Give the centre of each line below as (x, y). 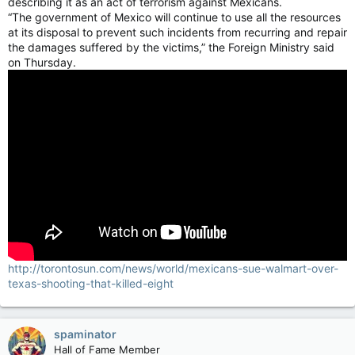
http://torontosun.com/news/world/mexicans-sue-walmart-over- (173, 268)
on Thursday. (42, 62)
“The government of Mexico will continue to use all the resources (174, 17)
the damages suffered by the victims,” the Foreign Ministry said (171, 47)
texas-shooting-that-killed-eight (91, 283)
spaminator (85, 334)
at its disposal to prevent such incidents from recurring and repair (177, 32)
